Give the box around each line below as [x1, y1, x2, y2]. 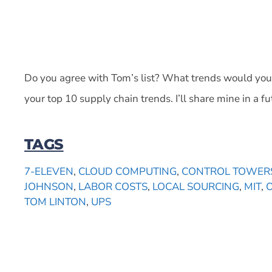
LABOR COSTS [78, 179, 148, 194]
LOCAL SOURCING [152, 179, 239, 194]
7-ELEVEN [24, 164, 73, 178]
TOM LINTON [24, 194, 86, 209]
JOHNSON [24, 179, 73, 194]
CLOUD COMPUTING [78, 164, 177, 178]
